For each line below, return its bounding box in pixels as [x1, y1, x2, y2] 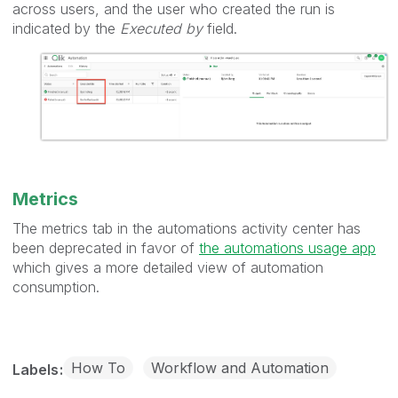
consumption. [12, 277, 99, 296]
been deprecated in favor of [12, 238, 199, 257]
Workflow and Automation [151, 358, 329, 377]
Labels [12, 360, 62, 378]
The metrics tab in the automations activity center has [12, 219, 361, 237]
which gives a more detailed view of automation [12, 258, 323, 276]
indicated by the [12, 20, 120, 38]
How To [71, 358, 125, 377]
